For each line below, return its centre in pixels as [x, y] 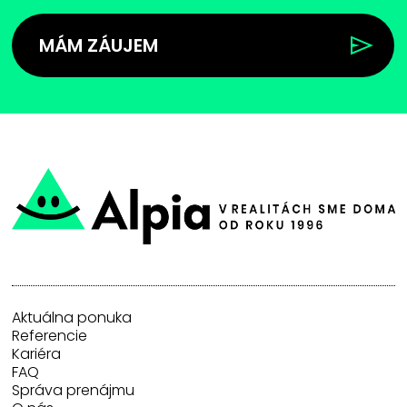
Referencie [50, 336]
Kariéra [37, 354]
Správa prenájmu [74, 391]
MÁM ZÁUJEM [99, 46]
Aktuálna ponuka [72, 318]
